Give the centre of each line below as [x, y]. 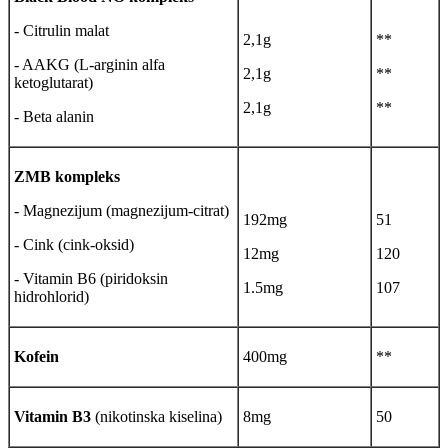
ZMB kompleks [67, 176]
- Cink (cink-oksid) [74, 244]
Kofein [36, 356]
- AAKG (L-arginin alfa [89, 64]
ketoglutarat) [53, 82]
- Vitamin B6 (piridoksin [91, 278]
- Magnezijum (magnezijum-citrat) [121, 210]
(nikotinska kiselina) [156, 416]
